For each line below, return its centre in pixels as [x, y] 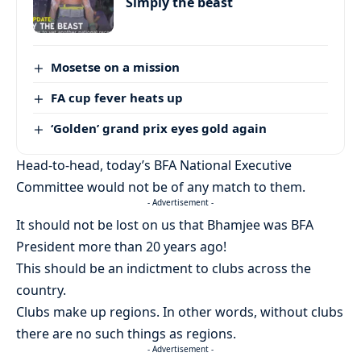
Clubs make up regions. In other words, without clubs [180, 311]
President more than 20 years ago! [121, 246]
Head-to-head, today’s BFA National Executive [154, 165]
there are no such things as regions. [126, 333]
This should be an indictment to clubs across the [164, 268]
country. [41, 290]
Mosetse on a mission [116, 66]
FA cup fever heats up [117, 97]
